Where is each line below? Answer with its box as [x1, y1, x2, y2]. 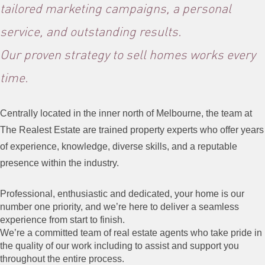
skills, [146, 141, 172, 151]
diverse [112, 141, 146, 151]
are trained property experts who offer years [83, 125, 264, 135]
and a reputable [172, 141, 237, 151]
